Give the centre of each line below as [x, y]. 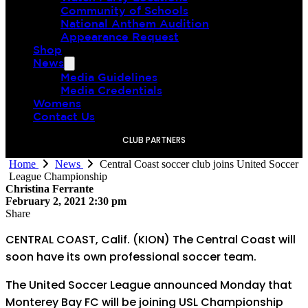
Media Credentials [111, 90]
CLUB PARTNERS [154, 140]
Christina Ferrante [49, 189]
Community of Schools [124, 10]
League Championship [58, 176]
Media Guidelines [109, 77]
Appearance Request [120, 36]
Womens [57, 103]
